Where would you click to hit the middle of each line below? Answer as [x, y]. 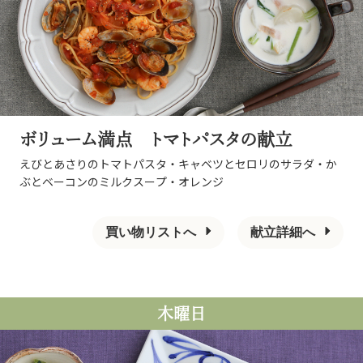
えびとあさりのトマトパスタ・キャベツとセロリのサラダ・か [178, 164]
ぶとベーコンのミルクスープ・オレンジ [122, 181]
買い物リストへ [151, 232]
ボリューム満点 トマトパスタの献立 [156, 139]
